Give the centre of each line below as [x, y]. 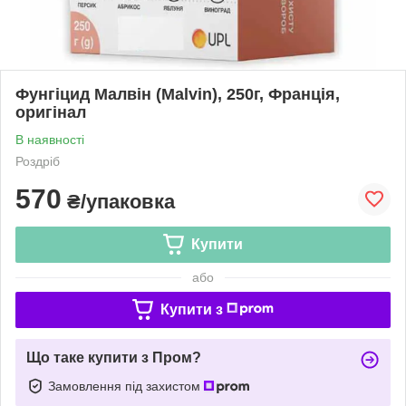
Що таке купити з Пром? [114, 357]
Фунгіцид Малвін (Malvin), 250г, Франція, [178, 94]
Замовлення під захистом [126, 386]
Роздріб [38, 161]
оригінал [51, 112]
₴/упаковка [118, 201]
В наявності [50, 139]
